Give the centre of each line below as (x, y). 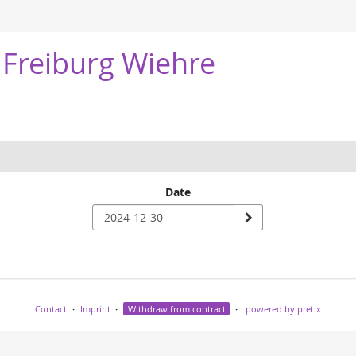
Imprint (95, 308)
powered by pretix (283, 308)
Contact (51, 308)
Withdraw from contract (176, 308)
